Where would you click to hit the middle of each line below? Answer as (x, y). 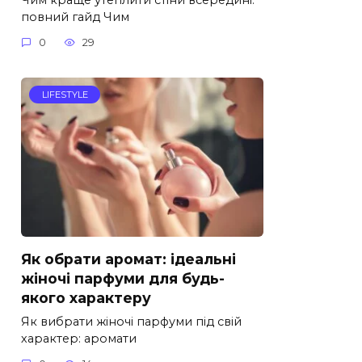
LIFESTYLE (65, 95)
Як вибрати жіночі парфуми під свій (131, 321)
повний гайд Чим (75, 17)
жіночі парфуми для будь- (123, 278)
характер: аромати (79, 338)
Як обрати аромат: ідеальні (128, 259)
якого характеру (86, 297)
